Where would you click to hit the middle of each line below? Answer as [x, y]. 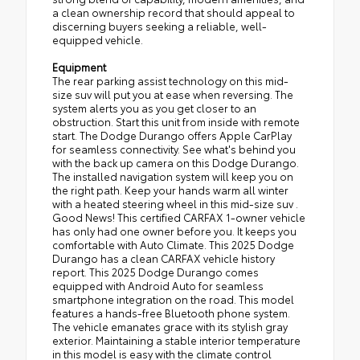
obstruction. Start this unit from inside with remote [176, 121]
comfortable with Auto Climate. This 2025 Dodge [173, 244]
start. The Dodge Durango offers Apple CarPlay [172, 135]
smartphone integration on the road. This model [173, 299]
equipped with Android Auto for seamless [158, 285]
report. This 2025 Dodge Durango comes [155, 271]
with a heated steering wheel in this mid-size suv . [175, 203]
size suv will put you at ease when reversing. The [173, 94]
